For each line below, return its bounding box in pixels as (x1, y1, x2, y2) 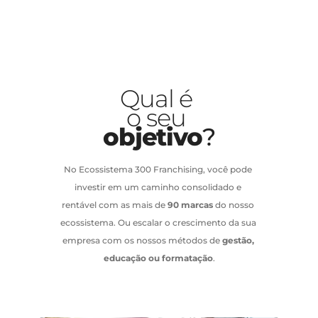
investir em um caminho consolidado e (75, 182, 241, 193)
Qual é (119, 83, 199, 114)
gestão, (221, 235, 254, 246)
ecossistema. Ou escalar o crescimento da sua (60, 217, 256, 229)
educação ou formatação (103, 253, 213, 264)
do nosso (213, 199, 254, 211)
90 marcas (168, 199, 213, 211)
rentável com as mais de (62, 199, 168, 211)
